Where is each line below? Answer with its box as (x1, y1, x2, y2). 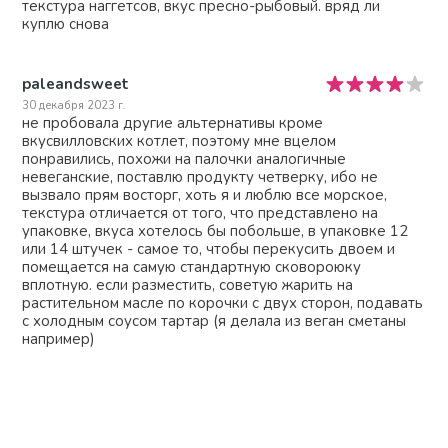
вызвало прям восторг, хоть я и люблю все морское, (22, 184, 388, 205)
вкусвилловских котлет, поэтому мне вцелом (22, 130, 337, 151)
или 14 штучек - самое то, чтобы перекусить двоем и (22, 238, 396, 259)
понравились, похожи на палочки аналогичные (22, 148, 347, 169)
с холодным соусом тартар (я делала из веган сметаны (22, 310, 407, 331)
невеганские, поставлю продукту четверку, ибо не (22, 166, 379, 187)
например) (22, 328, 96, 349)
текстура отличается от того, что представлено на (22, 202, 379, 223)
